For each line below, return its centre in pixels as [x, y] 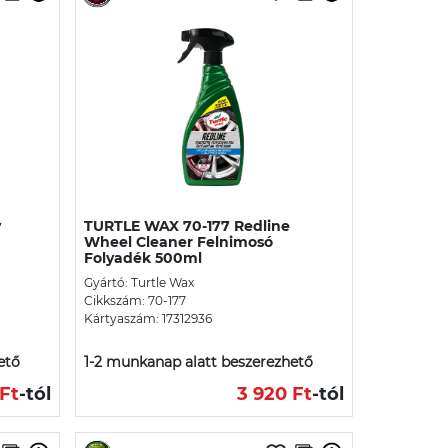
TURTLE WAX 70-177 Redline [187, 225]
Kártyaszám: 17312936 [148, 318]
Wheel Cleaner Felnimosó [178, 241]
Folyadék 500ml [143, 257]
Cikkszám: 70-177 [135, 300]
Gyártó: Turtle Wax [139, 282]
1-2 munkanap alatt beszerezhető [198, 361]
